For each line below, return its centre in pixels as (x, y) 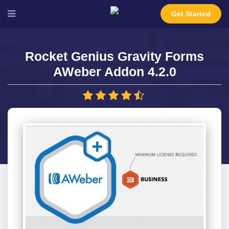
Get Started (191, 14)
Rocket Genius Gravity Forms (114, 56)
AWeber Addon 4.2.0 (114, 72)
